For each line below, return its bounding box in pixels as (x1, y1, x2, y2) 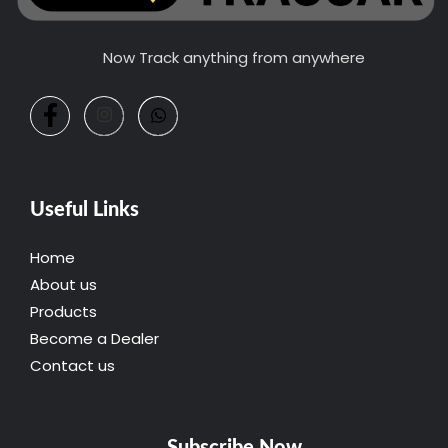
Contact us (30, 354, 115, 376)
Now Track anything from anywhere (103, 46, 365, 68)
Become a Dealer (30, 327, 159, 349)
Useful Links (30, 199, 139, 220)
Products (30, 300, 97, 322)
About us (30, 273, 97, 295)
